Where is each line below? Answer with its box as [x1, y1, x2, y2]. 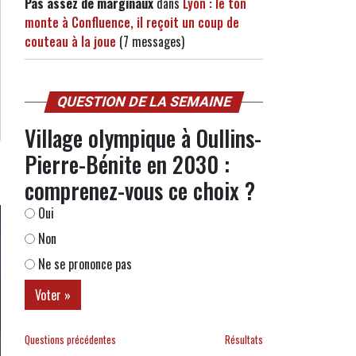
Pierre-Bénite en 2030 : [25, 148, 230, 180]
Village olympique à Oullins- [25, 122, 261, 154]
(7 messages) [116, 32, 184, 51]
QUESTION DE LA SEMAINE [54, 94, 234, 110]
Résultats [224, 332, 263, 347]
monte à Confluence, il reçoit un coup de [25, 13, 239, 32]
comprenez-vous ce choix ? [25, 174, 255, 207]
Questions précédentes [25, 332, 116, 347]
